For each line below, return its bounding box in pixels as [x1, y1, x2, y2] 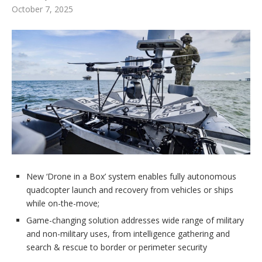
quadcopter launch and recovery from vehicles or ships [26, 184, 233, 196]
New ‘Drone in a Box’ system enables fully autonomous [26, 171, 236, 182]
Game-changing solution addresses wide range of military [26, 215, 244, 226]
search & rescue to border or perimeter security [26, 242, 207, 253]
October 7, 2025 [12, 4, 73, 15]
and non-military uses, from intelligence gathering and [26, 228, 230, 240]
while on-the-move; [26, 198, 99, 209]
